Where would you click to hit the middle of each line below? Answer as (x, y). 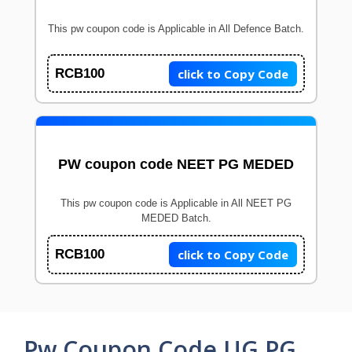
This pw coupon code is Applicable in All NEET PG (176, 203)
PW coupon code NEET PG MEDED (176, 165)
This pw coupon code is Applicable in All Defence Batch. (176, 28)
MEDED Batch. (176, 218)
